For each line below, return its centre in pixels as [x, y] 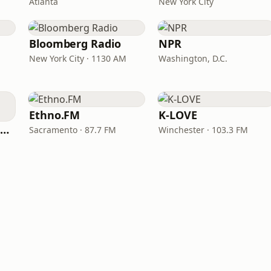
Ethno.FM [55, 115]
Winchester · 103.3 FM [203, 130]
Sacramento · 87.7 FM [73, 130]
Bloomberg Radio [75, 44]
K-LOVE [178, 115]
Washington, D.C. [193, 58]
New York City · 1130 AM [78, 58]
